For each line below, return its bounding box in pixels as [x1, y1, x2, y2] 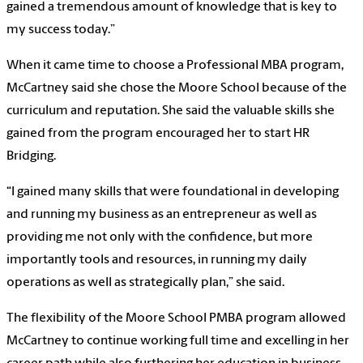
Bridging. [6, 150, 56, 164]
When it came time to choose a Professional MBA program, [6, 59, 344, 73]
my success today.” [6, 23, 115, 37]
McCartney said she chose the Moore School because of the [6, 82, 347, 96]
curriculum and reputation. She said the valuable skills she [6, 105, 335, 118]
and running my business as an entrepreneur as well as [6, 208, 317, 222]
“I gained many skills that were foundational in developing [6, 186, 339, 199]
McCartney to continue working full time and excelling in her [6, 335, 349, 348]
